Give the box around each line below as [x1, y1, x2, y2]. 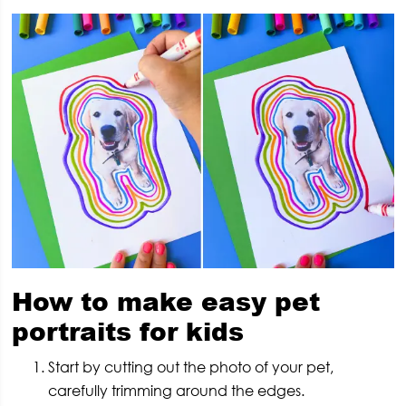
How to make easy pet [12, 282, 321, 319]
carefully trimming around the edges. [48, 381, 305, 400]
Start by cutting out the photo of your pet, [48, 357, 334, 376]
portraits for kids [12, 312, 245, 349]
